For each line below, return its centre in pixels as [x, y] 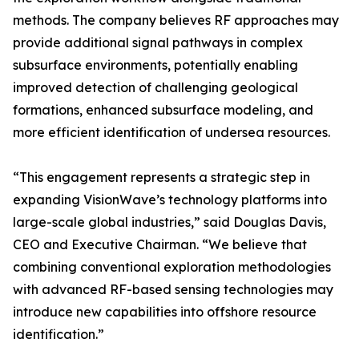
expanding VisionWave [85, 200]
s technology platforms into [243, 200]
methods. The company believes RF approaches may [176, 20]
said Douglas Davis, [265, 222]
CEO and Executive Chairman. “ [111, 244]
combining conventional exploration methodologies [172, 267]
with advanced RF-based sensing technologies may [173, 289]
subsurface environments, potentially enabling [155, 65]
